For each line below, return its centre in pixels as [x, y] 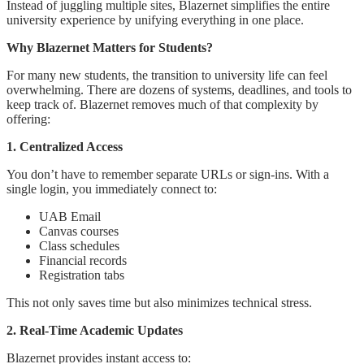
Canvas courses [79, 231]
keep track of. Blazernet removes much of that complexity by [162, 104]
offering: [28, 119]
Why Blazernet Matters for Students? [110, 47]
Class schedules [79, 245]
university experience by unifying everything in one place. [155, 19]
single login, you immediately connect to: [112, 188]
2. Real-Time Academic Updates [95, 330]
